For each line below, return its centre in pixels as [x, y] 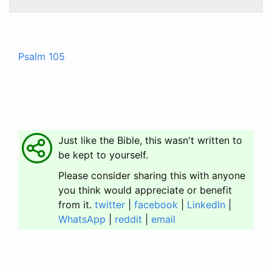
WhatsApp [82, 219]
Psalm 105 [42, 56]
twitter [110, 205]
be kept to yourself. [103, 155]
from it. [76, 205]
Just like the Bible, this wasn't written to [150, 140]
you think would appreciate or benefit [145, 190]
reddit [128, 219]
